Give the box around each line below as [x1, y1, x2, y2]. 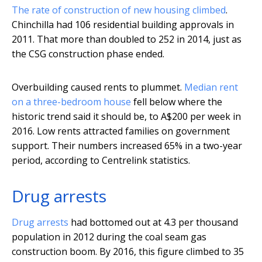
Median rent [184, 81, 238, 94]
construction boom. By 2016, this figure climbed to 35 [12, 245, 244, 258]
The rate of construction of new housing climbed [12, 4, 226, 17]
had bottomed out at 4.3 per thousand [68, 216, 238, 229]
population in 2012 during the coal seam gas [12, 230, 206, 244]
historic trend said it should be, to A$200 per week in [12, 110, 241, 123]
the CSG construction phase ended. [12, 47, 164, 61]
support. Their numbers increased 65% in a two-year [12, 139, 242, 153]
